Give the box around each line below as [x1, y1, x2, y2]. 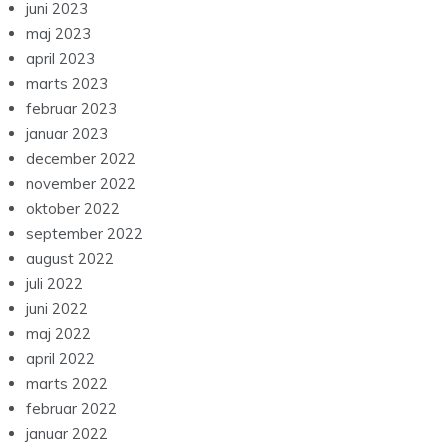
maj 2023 [26, 24, 91, 44]
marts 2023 [26, 74, 108, 94]
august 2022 [26, 249, 114, 269]
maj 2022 [26, 324, 91, 344]
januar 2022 [26, 424, 108, 444]
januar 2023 [26, 124, 108, 144]
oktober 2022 [26, 199, 120, 219]
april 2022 [26, 349, 95, 369]
